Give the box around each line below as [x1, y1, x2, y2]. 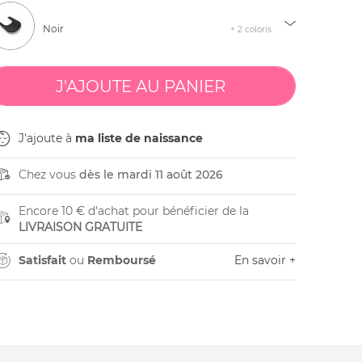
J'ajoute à [18, 131, 75, 145]
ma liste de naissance [74, 131, 203, 145]
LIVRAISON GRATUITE [18, 220, 142, 234]
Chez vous [18, 167, 79, 182]
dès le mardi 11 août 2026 [78, 167, 223, 182]
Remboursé [86, 253, 156, 267]
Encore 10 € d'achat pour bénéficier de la [18, 204, 249, 218]
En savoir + [234, 253, 296, 267]
